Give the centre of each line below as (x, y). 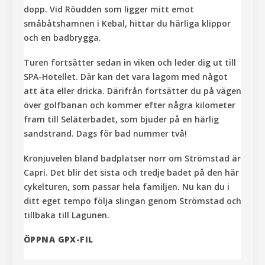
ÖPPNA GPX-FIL (59, 240)
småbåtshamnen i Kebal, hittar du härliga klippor (127, 24)
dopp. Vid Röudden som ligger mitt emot (109, 9)
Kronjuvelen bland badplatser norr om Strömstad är (132, 159)
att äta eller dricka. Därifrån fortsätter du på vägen (132, 91)
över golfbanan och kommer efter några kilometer (130, 105)
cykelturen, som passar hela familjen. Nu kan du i (127, 187)
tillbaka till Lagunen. (67, 215)
